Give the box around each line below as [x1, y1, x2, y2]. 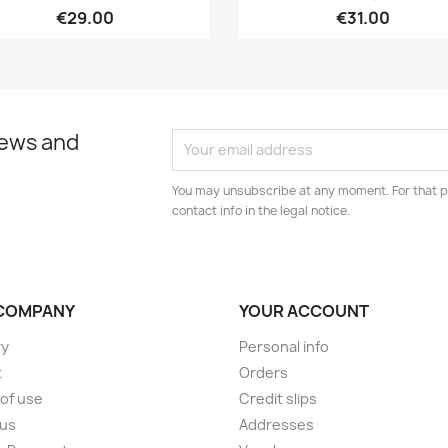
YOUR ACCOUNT [239, 299, 369, 322]
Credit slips [239, 388, 317, 408]
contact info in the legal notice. [172, 201, 351, 219]
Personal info [239, 336, 329, 356]
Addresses [239, 414, 314, 434]
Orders [239, 362, 288, 382]
